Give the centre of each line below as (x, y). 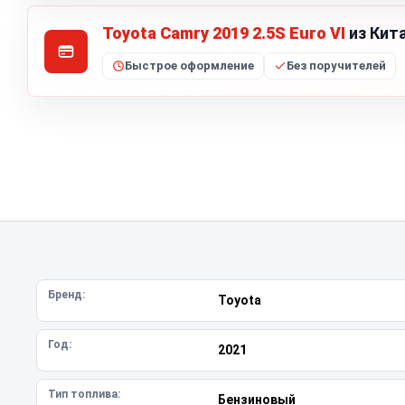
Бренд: (66, 295)
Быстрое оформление (189, 66)
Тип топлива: (84, 394)
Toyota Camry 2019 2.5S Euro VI (224, 33)
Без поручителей (336, 66)
